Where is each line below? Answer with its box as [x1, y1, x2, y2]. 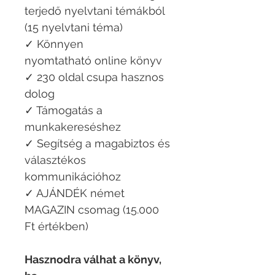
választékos [25, 153, 86, 167]
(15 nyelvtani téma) [25, 21, 123, 34]
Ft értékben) [25, 220, 88, 233]
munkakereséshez [25, 120, 121, 134]
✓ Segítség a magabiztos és [25, 137, 170, 150]
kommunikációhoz [25, 170, 121, 184]
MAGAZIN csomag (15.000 [25, 203, 159, 217]
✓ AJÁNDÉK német [25, 187, 125, 200]
